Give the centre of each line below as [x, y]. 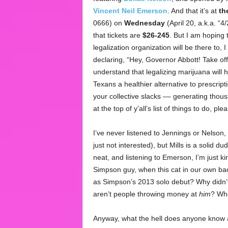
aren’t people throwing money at [146, 194]
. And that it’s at [193, 11]
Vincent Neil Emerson [130, 11]
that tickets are [118, 35]
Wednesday [144, 23]
